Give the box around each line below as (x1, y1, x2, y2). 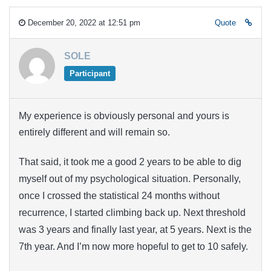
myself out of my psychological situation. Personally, (19, 174, 241, 184)
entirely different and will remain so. (19, 126, 170, 137)
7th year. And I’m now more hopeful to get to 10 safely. (19, 241, 248, 252)
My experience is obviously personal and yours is (19, 110, 229, 121)
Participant (69, 68, 110, 78)
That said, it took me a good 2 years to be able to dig (19, 157, 241, 168)
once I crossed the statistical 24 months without (19, 191, 220, 201)
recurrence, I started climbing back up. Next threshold (19, 207, 246, 218)
